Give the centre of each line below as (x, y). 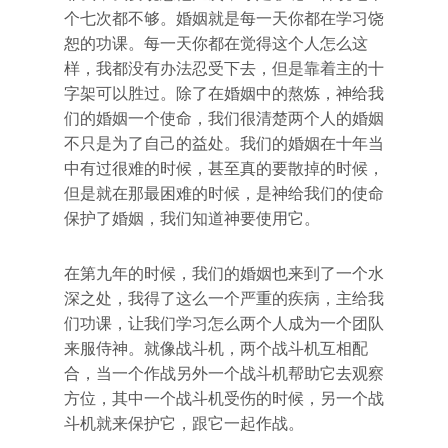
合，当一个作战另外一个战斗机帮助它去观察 (224, 373)
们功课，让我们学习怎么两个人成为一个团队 (224, 323)
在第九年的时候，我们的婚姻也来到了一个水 (224, 273)
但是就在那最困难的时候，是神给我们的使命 (224, 193)
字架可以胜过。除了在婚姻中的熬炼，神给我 (224, 93)
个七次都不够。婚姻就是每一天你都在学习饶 (224, 18)
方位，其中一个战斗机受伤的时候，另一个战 (224, 398)
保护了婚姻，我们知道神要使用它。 (192, 218)
